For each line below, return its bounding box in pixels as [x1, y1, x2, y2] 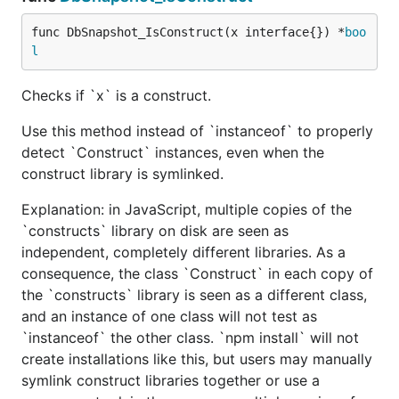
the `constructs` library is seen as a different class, [21, 285, 367, 304]
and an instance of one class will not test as [21, 306, 317, 325]
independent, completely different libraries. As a [21, 242, 346, 261]
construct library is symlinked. [21, 164, 224, 183]
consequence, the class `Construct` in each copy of [21, 264, 373, 282]
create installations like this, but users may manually [21, 349, 372, 368]
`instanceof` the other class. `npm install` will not [21, 328, 359, 346]
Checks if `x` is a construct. [21, 85, 211, 104]
